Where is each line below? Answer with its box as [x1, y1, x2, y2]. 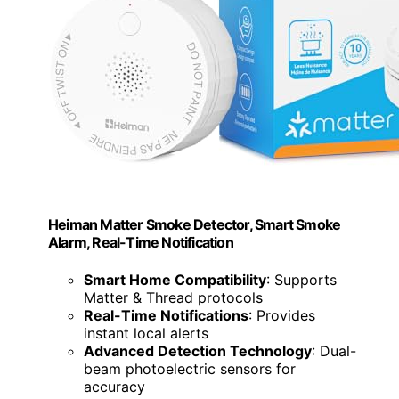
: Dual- [312, 341, 356, 360]
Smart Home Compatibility [84, 270, 266, 289]
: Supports [266, 270, 337, 289]
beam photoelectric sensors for [84, 359, 296, 378]
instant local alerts [84, 323, 208, 342]
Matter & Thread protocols [84, 288, 263, 306]
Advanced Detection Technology [84, 341, 312, 360]
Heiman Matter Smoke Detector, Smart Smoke [48, 216, 341, 234]
